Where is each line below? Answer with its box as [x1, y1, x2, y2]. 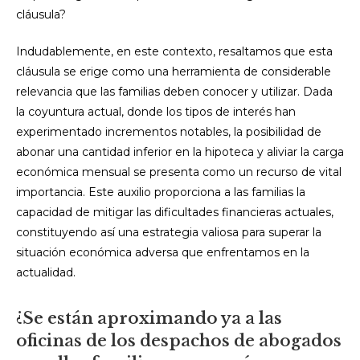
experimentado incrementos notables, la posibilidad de [16, 125, 321, 139]
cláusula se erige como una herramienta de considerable [16, 64, 331, 79]
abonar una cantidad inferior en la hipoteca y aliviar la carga [16, 145, 344, 159]
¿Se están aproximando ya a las [16, 309, 282, 328]
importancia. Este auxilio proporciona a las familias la [16, 185, 305, 199]
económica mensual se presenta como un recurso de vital [16, 165, 342, 179]
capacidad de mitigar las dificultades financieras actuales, [16, 205, 333, 219]
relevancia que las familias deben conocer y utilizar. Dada [16, 84, 333, 99]
